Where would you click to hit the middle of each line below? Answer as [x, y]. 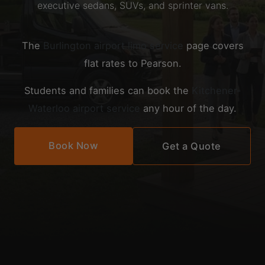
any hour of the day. [188, 109]
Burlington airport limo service [113, 45]
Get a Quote [192, 146]
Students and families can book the [108, 91]
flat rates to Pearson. [132, 63]
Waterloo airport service [84, 109]
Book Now [73, 145]
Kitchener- [216, 91]
